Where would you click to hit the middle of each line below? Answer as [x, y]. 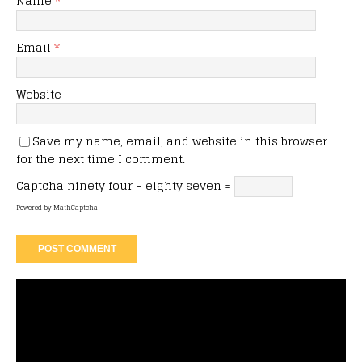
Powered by [35, 207]
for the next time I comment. [101, 158]
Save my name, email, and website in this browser [180, 141]
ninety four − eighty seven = [151, 185]
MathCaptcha [76, 207]
